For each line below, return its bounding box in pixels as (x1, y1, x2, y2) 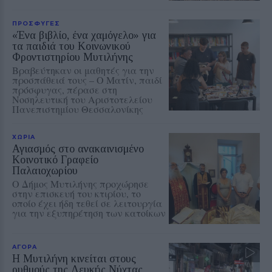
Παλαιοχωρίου (12, 164, 78, 177)
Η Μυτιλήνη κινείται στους (12, 252, 136, 265)
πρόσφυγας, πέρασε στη (12, 83, 117, 96)
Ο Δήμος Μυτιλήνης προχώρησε (12, 177, 149, 190)
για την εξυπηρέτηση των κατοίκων (12, 206, 166, 219)
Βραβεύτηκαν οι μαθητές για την (12, 63, 154, 76)
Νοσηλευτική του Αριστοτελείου (12, 92, 152, 106)
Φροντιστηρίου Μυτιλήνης (12, 50, 133, 63)
